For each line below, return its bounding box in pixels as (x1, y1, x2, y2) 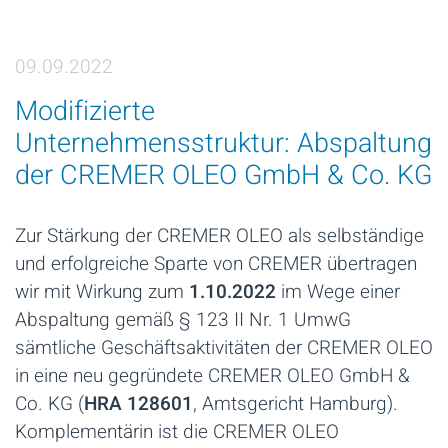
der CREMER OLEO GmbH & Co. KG (15, 156, 432, 196)
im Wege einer (276, 278, 400, 307)
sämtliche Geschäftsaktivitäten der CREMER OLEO (15, 334, 433, 363)
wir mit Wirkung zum (15, 278, 189, 307)
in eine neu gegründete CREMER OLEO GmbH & (15, 362, 410, 391)
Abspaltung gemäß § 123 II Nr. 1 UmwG (15, 306, 351, 335)
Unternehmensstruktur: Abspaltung (15, 124, 432, 164)
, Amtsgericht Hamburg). (193, 390, 398, 419)
